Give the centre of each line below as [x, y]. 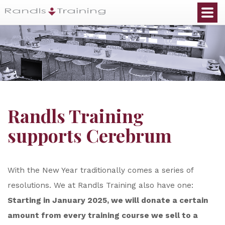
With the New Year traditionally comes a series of [100, 170]
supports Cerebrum [90, 135]
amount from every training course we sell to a [103, 215]
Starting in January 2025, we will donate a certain [108, 200]
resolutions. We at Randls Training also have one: [100, 185]
